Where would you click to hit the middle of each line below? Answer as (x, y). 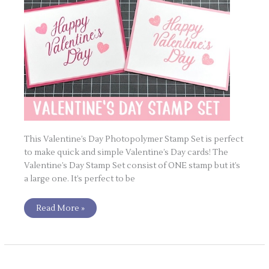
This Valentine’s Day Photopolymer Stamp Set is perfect (134, 139)
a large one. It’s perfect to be (80, 179)
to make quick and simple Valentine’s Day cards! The (126, 153)
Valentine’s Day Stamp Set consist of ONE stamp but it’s (132, 166)
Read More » (61, 208)
